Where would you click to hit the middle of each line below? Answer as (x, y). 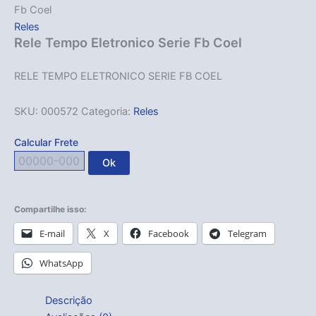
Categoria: (107, 111)
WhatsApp (61, 263)
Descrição (68, 301)
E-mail (52, 233)
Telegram (247, 233)
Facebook (169, 233)
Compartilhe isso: (50, 209)
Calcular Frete (46, 142)
